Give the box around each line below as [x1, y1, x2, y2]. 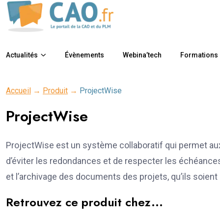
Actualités [6, 51, 38, 59]
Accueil [6, 85, 31, 95]
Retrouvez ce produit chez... [6, 193, 163, 211]
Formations [180, 51, 218, 59]
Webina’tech [123, 51, 162, 59]
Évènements [65, 51, 104, 59]
